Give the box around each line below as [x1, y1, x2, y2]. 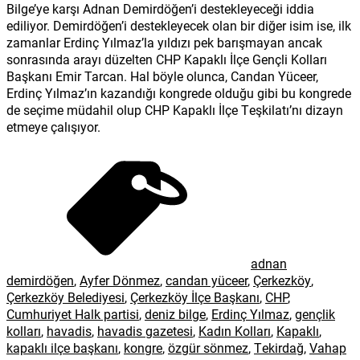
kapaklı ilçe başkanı [6, 338, 118, 356]
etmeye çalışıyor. [6, 117, 100, 135]
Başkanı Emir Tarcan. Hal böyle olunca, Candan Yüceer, [6, 67, 318, 84]
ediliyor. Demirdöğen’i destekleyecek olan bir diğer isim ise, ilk [6, 16, 351, 34]
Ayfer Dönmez [80, 271, 160, 288]
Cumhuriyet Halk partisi [6, 305, 139, 322]
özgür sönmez [168, 338, 248, 356]
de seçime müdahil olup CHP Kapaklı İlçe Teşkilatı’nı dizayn [6, 100, 343, 118]
